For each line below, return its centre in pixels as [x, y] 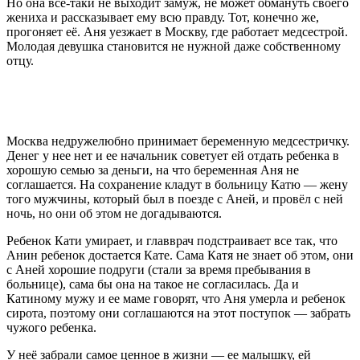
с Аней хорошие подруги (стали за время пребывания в [159, 269]
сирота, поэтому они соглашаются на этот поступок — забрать [178, 313]
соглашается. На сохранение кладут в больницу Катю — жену [177, 184]
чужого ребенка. [51, 327]
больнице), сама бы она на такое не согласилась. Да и [153, 284]
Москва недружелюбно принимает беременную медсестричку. [178, 141]
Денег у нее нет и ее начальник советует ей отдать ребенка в [173, 155]
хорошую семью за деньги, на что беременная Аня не [153, 170]
